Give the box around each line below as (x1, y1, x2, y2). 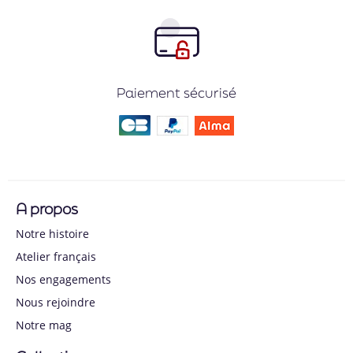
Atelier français (16, 248, 96, 264)
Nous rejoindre (16, 294, 95, 310)
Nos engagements (16, 271, 111, 287)
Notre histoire (16, 225, 89, 241)
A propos (16, 198, 78, 219)
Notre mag (16, 317, 72, 333)
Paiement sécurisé (117, 83, 236, 102)
